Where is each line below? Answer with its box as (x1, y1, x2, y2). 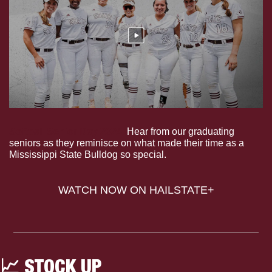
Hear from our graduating (124, 126, 234, 137)
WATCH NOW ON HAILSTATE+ (58, 183, 214, 196)
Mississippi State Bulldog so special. (9, 149, 166, 160)
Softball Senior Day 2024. (9, 126, 124, 137)
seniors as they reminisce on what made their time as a (9, 137, 244, 148)
